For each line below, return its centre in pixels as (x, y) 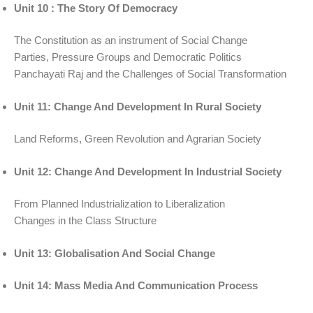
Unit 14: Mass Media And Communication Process (136, 286)
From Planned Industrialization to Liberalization (119, 204)
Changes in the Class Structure (85, 221)
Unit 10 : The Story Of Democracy (96, 8)
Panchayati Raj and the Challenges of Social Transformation (150, 74)
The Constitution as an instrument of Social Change (131, 41)
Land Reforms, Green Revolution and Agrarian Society (138, 139)
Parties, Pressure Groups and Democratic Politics (128, 57)
